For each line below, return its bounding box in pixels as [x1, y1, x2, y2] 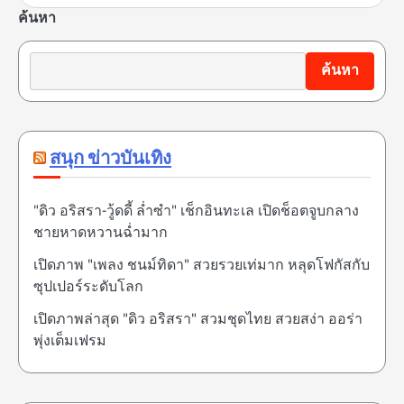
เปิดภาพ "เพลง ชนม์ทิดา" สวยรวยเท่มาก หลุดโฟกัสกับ [33, 256, 370, 274]
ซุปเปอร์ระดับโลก [33, 278, 143, 296]
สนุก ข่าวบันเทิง [50, 146, 171, 171]
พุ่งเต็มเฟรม [33, 332, 106, 350]
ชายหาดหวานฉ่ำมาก [33, 224, 168, 242]
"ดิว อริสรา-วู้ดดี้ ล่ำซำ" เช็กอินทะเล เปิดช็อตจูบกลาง [33, 202, 359, 220]
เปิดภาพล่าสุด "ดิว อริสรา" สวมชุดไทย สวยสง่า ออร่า [33, 310, 363, 328]
